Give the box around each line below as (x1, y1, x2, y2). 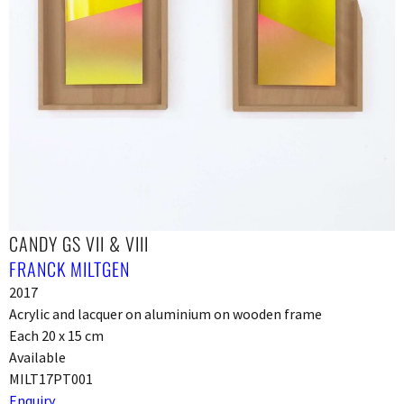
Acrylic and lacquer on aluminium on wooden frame (9, 304, 322, 323)
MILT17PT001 (9, 369, 93, 388)
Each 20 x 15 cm (9, 326, 104, 344)
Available (9, 347, 66, 366)
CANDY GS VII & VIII (9, 229, 149, 257)
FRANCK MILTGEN (9, 254, 130, 282)
